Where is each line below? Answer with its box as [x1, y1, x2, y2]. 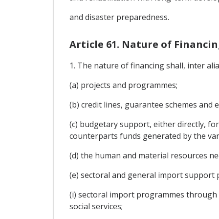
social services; [69, 200, 123, 212]
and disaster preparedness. [69, 11, 169, 22]
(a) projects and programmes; [69, 79, 177, 90]
